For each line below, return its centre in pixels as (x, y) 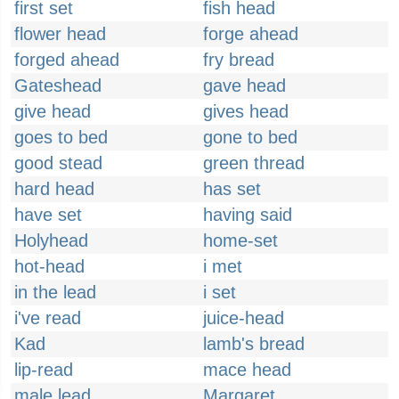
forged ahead (67, 60)
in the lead (55, 292)
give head (53, 111)
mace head (247, 370)
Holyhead (51, 240)
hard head (54, 189)
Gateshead (58, 85)
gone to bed (250, 137)
